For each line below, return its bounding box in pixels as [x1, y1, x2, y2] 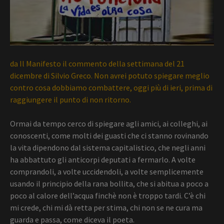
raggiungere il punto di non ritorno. [10, 94, 131, 105]
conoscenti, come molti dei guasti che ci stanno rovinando [10, 130, 208, 141]
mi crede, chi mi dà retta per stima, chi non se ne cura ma [10, 202, 202, 213]
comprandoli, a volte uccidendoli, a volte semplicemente [10, 166, 203, 177]
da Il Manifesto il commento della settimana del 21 [10, 58, 184, 69]
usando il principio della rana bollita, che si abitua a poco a [10, 178, 208, 189]
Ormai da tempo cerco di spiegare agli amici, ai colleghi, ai [10, 118, 207, 129]
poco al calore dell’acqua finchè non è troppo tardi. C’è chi [10, 190, 205, 201]
